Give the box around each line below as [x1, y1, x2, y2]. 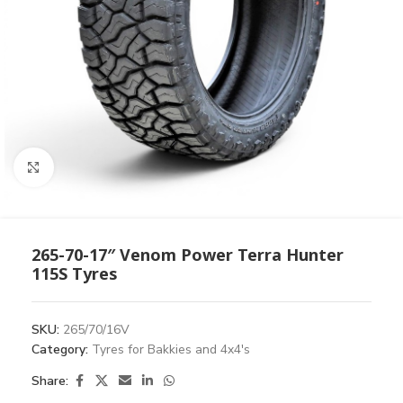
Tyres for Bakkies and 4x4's [92, 341, 250, 359]
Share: [31, 372, 68, 390]
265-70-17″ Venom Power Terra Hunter [31, 244, 344, 266]
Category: [31, 341, 88, 359]
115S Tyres [31, 263, 118, 285]
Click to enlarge [53, 158, 137, 175]
